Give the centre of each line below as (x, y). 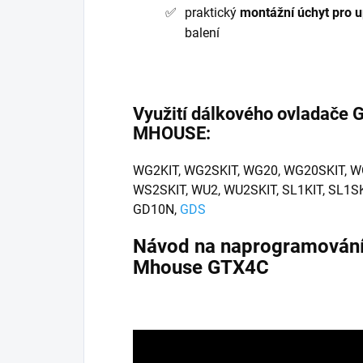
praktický (212, 12)
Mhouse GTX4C (201, 267)
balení (202, 32)
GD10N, (156, 209)
